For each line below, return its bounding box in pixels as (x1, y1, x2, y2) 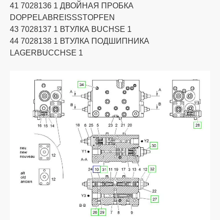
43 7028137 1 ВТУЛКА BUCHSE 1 (10, 25, 132, 34)
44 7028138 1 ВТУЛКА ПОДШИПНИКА (10, 37, 149, 46)
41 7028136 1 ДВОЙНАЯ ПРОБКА (10, 1, 134, 10)
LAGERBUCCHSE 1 (10, 49, 83, 57)
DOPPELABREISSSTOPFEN (10, 13, 115, 22)
